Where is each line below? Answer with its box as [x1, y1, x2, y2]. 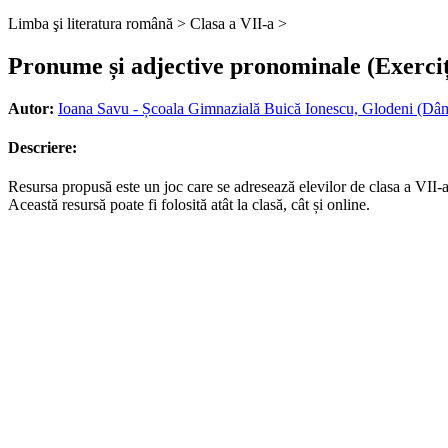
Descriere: [8, 139, 77, 157]
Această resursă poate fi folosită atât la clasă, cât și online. [8, 196, 370, 214]
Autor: [8, 99, 54, 117]
